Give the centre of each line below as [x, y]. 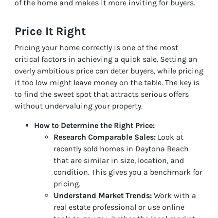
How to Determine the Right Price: [94, 125]
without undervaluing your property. [79, 106]
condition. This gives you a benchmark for [128, 172]
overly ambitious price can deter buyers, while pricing [109, 71]
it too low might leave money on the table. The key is [107, 82]
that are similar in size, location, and [119, 160]
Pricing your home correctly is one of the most [96, 47]
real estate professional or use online [119, 207]
